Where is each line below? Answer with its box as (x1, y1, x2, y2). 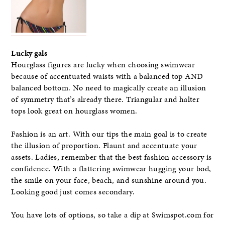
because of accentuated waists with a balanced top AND (11, 70, 203, 82)
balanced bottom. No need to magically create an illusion (11, 82, 206, 93)
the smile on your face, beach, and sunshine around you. (11, 175, 207, 186)
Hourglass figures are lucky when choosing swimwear (11, 59, 195, 70)
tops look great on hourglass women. (11, 105, 138, 117)
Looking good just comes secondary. (11, 186, 135, 198)
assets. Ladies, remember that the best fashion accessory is (11, 152, 212, 163)
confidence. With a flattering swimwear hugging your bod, (11, 163, 211, 175)
